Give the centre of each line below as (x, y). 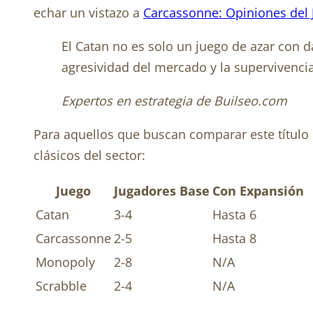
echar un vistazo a (88, 13)
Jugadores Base (162, 191)
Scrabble (61, 286)
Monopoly (65, 262)
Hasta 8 (234, 239)
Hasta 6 (234, 215)
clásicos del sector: (89, 155)
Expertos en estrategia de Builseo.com (174, 101)
